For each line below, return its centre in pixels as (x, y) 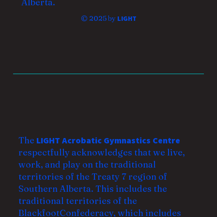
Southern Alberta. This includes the (93, 188)
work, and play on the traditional (87, 164)
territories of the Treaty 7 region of (93, 176)
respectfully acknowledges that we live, (101, 152)
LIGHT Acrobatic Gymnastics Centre (108, 140)
